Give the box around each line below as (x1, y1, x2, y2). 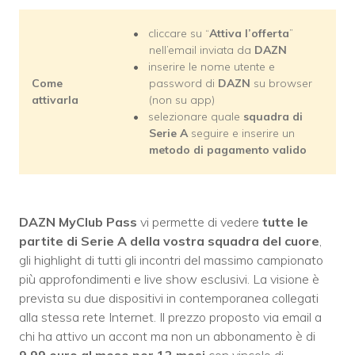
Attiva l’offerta (209, 26, 289, 41)
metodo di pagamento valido (149, 143, 307, 158)
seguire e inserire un (188, 126, 295, 141)
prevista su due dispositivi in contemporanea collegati (19, 290, 319, 307)
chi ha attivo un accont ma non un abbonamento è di (19, 328, 315, 345)
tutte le (262, 214, 308, 231)
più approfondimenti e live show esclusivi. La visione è (19, 271, 319, 288)
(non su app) (149, 93, 215, 108)
